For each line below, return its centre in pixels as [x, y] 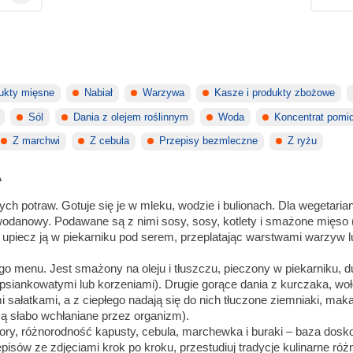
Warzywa [164, 93]
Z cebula [110, 141]
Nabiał [99, 93]
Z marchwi [37, 141]
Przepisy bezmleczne [209, 141]
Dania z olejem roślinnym [131, 117]
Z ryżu [303, 141]
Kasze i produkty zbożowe [275, 93]
